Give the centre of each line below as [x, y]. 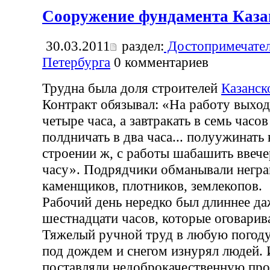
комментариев [165, 62]
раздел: [141, 46]
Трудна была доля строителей [132, 88]
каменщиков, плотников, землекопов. [152, 185]
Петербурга [76, 62]
